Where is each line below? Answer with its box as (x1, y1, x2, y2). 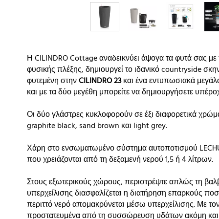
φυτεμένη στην (27, 75, 79, 88)
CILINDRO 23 (79, 75, 121, 88)
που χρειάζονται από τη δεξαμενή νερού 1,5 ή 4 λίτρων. (27, 153, 213, 167)
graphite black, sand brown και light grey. (27, 120, 167, 133)
